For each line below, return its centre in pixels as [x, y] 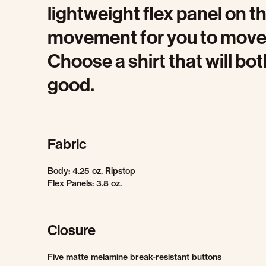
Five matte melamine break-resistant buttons [134, 257]
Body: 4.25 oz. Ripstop [91, 171]
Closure [72, 230]
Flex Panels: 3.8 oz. [85, 183]
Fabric [67, 144]
